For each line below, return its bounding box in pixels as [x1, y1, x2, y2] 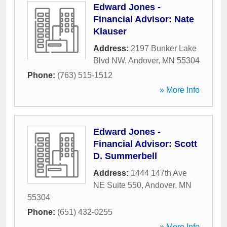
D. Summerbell [93, 151, 157, 161]
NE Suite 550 [93, 181, 141, 190]
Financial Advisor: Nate [93, 14, 194, 24]
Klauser [93, 26, 127, 36]
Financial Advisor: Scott [93, 139, 197, 149]
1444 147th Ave [131, 169, 187, 177]
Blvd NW [93, 56, 125, 65]
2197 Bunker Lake [131, 44, 197, 53]
